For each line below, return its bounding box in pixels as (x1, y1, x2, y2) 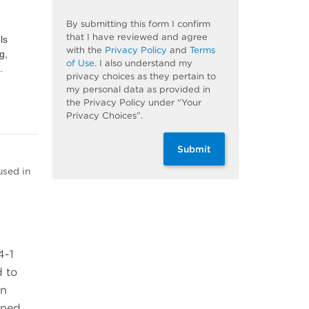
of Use (66, 57, 94, 68)
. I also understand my (94, 57, 192, 68)
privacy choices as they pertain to (66, 70, 216, 81)
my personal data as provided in (66, 83, 210, 94)
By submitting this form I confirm (66, 18, 210, 29)
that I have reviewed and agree (66, 31, 208, 42)
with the (66, 44, 105, 55)
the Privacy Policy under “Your (66, 97, 201, 108)
